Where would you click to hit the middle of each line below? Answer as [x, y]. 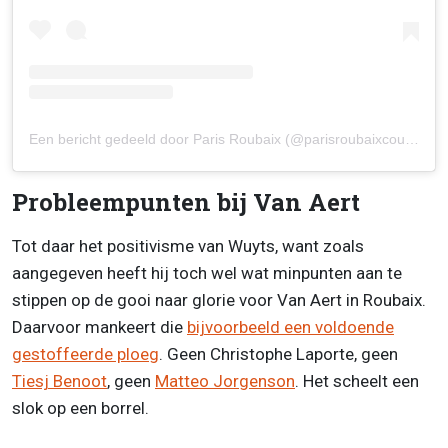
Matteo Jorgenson [225, 380]
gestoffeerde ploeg [85, 353]
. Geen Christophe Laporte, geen [278, 353]
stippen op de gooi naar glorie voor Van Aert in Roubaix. [219, 299]
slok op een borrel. [80, 407]
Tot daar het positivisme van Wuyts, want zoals [188, 245]
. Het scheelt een [357, 380]
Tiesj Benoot [59, 380]
